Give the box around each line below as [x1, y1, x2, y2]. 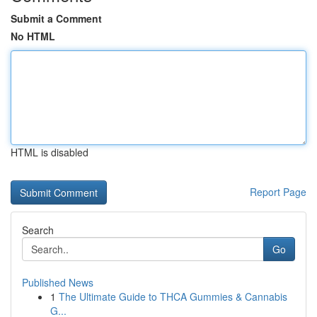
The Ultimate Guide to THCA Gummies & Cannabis [59, 289, 287, 304]
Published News [22, 275, 93, 289]
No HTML [11, 29, 55, 43]
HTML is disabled [11, 145, 88, 159]
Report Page [250, 185, 306, 199]
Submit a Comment [11, 11, 102, 25]
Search [22, 223, 54, 237]
